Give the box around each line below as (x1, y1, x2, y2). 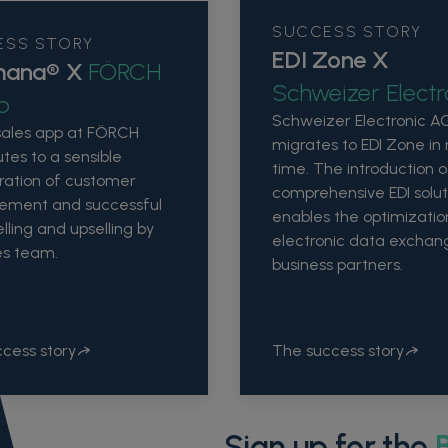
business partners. (272, 255, 403, 275)
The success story (272, 341, 404, 361)
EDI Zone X (272, 45, 389, 75)
